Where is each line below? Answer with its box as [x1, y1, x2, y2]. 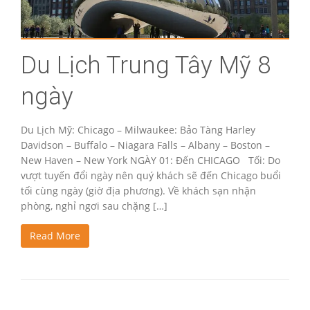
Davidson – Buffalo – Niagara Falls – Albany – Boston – [21, 138, 270, 152]
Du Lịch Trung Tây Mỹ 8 [21, 51, 271, 80]
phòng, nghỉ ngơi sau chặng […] [21, 199, 167, 212]
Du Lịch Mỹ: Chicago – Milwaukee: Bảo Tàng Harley [21, 123, 255, 136]
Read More [30, 229, 80, 242]
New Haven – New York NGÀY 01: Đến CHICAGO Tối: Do [21, 154, 280, 167]
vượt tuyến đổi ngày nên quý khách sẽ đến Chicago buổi [21, 169, 281, 182]
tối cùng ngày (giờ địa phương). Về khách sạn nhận [21, 184, 256, 197]
